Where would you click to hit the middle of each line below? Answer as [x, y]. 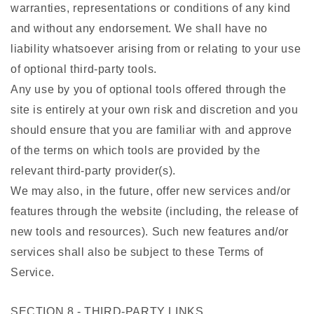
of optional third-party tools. [84, 69]
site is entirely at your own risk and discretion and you [155, 110]
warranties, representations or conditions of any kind [151, 8]
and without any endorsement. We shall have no [139, 29]
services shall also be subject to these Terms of [137, 252]
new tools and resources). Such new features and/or [150, 232]
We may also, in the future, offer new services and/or [151, 191]
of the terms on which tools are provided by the [136, 151]
